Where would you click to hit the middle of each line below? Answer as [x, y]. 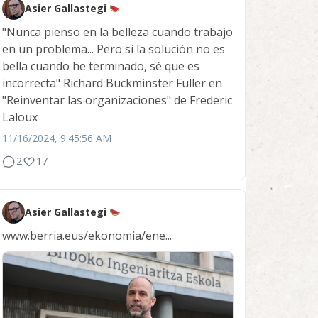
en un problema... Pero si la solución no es [114, 49]
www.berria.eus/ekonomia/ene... [87, 236]
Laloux [20, 117]
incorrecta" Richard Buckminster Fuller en [112, 83]
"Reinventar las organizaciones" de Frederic [117, 100]
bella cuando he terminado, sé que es [101, 66]
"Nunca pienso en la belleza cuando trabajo [117, 32]
